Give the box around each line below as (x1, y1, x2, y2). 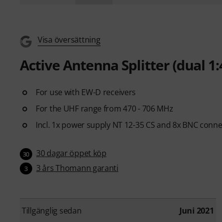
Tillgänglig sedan (22, 205, 82, 217)
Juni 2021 (179, 205, 214, 217)
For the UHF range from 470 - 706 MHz (36, 103, 173, 114)
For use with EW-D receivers (36, 86, 136, 98)
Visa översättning (38, 34, 101, 45)
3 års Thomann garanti (36, 162, 118, 173)
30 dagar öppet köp (36, 147, 107, 159)
